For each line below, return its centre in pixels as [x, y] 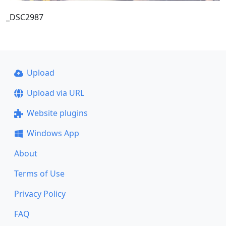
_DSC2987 [25, 17]
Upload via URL [55, 93]
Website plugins [57, 113]
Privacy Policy [40, 194]
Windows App [53, 133]
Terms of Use [39, 174]
